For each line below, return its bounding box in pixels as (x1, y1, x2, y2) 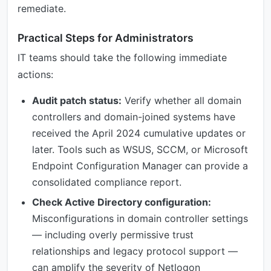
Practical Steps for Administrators (18, 31, 194, 44)
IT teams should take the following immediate (18, 51, 227, 64)
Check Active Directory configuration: (32, 196, 211, 209)
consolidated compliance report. (32, 176, 181, 188)
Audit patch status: (32, 94, 122, 106)
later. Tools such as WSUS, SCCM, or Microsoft (32, 143, 248, 155)
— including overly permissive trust (32, 229, 194, 241)
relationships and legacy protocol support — (32, 245, 238, 258)
